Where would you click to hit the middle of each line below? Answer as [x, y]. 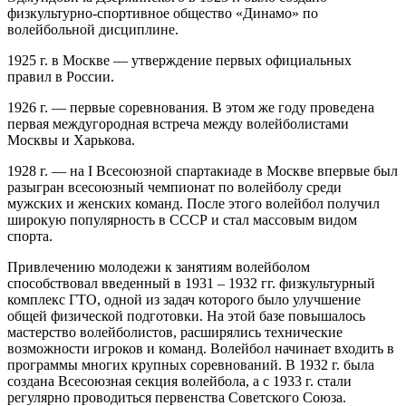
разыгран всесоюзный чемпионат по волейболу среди [174, 187]
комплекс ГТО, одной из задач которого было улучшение [184, 299]
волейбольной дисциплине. [93, 29]
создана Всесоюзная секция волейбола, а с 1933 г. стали [179, 381]
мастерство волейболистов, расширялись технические [175, 332]
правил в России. [61, 76]
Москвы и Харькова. [71, 140]
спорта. [30, 236]
